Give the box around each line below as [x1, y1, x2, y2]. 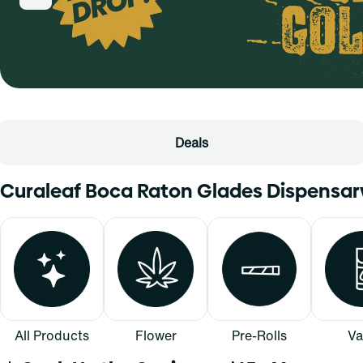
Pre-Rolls [232, 325, 287, 345]
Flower [135, 325, 177, 345]
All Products [15, 325, 89, 345]
